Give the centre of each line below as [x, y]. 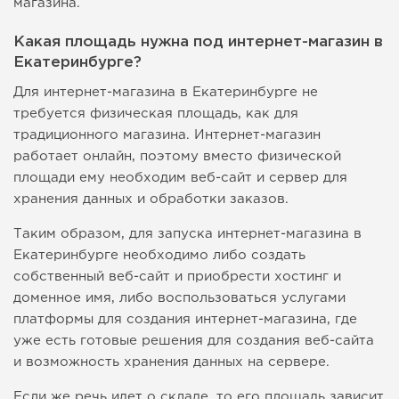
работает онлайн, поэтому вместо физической [177, 157]
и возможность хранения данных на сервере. [171, 362]
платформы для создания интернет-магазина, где [185, 320]
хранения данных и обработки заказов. [151, 199]
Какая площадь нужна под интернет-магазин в [198, 43]
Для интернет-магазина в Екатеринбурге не [166, 93]
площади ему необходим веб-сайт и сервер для [180, 178]
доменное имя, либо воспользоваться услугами [179, 298]
